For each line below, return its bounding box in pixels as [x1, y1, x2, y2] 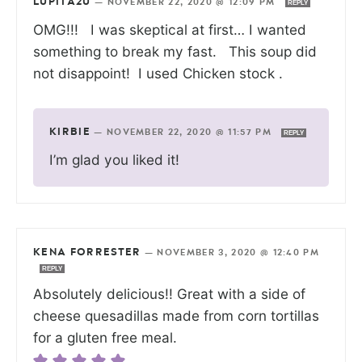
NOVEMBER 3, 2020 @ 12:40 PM [157, 247, 320, 257]
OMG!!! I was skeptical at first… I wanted [33, 20, 306, 38]
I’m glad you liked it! [49, 150, 179, 168]
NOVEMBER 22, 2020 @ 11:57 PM [106, 127, 276, 137]
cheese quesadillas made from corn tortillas [33, 306, 319, 324]
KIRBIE [49, 126, 90, 137]
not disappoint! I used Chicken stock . [33, 64, 283, 82]
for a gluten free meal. [33, 328, 177, 346]
